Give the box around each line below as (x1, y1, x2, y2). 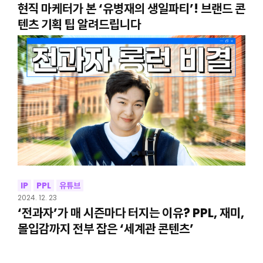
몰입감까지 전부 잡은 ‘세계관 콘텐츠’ (17, 220, 194, 237)
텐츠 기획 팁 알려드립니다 (17, 15, 141, 33)
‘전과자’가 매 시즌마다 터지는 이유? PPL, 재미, (17, 204, 244, 221)
